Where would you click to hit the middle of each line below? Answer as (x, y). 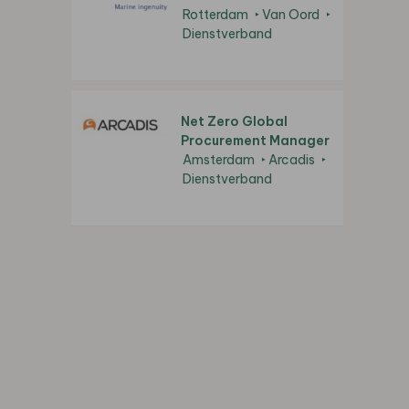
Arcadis (292, 160)
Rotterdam (215, 15)
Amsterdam (219, 160)
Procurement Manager (255, 141)
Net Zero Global (234, 122)
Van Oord (291, 15)
